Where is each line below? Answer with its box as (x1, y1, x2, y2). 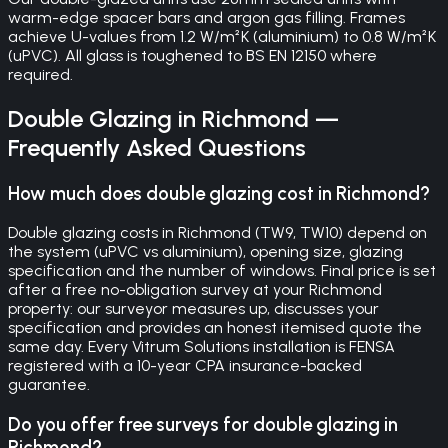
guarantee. (8, 375, 90, 395)
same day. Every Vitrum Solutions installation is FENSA (8, 337, 395, 357)
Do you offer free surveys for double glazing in (8, 413, 398, 437)
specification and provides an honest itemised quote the (8, 318, 422, 338)
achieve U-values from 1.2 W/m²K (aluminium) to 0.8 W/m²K (8, 26, 436, 46)
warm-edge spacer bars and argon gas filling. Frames (8, 7, 405, 27)
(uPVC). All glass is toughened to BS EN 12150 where (8, 45, 377, 65)
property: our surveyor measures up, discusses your (8, 299, 379, 319)
